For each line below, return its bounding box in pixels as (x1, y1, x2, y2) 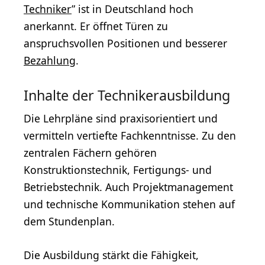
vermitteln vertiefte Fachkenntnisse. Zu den (24, 128, 236, 143)
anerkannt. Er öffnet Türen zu (24, 19, 168, 34)
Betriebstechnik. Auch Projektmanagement (24, 180, 233, 195)
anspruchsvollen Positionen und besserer (24, 36, 227, 51)
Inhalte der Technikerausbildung (24, 86, 230, 105)
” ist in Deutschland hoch (72, 2, 193, 17)
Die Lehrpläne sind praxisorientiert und (24, 111, 218, 126)
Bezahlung (24, 53, 76, 68)
